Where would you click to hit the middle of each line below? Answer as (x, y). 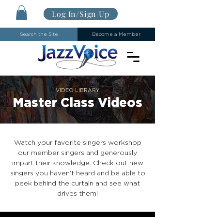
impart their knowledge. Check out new (77, 163)
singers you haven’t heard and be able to (77, 173)
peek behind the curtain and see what (77, 183)
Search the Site (39, 34)
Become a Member (116, 34)
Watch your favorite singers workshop (77, 143)
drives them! (77, 194)
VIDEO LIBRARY (77, 90)
